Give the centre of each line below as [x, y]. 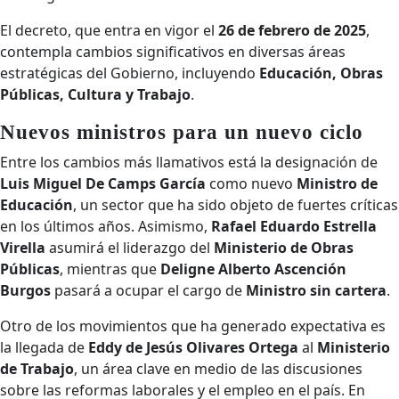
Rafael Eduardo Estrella [294, 226]
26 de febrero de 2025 [292, 30]
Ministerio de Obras [284, 248]
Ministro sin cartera [316, 290]
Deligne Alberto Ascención [253, 269]
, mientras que [110, 269]
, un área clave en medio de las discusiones [218, 369]
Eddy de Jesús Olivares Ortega [193, 347]
